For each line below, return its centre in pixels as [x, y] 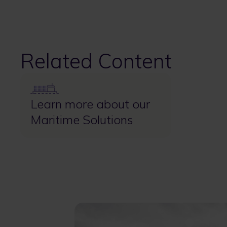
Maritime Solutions [82, 120]
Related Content [96, 61]
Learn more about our [90, 104]
